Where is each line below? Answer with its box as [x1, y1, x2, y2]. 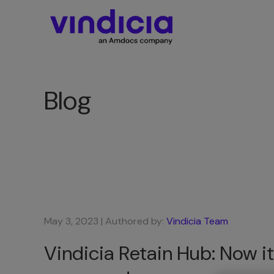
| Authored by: [98, 215, 164, 228]
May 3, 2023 [44, 215, 98, 228]
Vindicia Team [166, 215, 228, 228]
